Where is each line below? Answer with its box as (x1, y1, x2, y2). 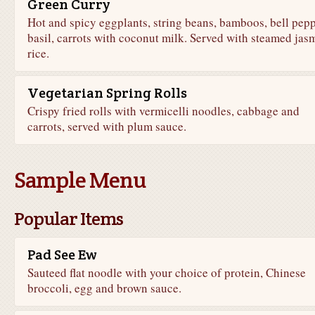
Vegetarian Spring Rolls (27, 84, 187, 102)
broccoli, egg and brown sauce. (27, 280, 181, 296)
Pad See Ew (27, 245, 97, 264)
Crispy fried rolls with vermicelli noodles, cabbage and (27, 103, 300, 119)
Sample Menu (13, 165, 146, 194)
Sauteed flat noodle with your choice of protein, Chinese (27, 264, 306, 281)
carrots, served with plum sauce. (27, 118, 186, 134)
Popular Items (13, 207, 123, 230)
